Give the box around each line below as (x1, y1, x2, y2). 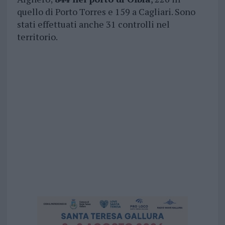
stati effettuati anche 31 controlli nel (17, 18, 170, 31)
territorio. (17, 31, 58, 43)
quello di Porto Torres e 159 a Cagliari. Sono (17, 6, 195, 18)
